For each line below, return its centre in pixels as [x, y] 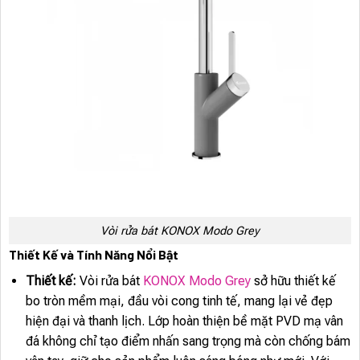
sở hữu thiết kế [293, 281]
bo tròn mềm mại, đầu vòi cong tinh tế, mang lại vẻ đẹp [179, 301]
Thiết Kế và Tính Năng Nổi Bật [94, 255]
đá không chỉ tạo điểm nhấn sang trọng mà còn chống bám [188, 342]
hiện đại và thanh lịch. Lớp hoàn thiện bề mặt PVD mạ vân [184, 321]
